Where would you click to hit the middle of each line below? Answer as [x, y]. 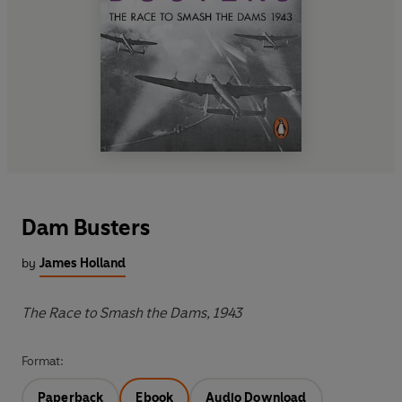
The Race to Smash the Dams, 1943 [132, 312]
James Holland [83, 263]
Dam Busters [86, 227]
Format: [43, 361]
